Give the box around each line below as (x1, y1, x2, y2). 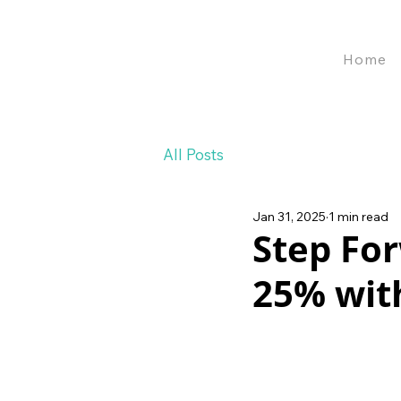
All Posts (163, 144, 224, 164)
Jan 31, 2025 (252, 209, 326, 225)
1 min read (328, 209, 388, 225)
